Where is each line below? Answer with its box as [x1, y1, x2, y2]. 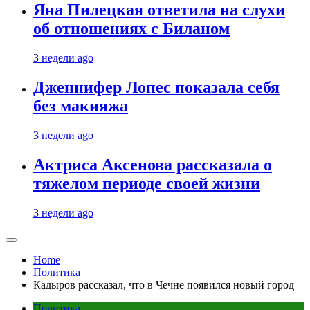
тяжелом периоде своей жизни [33, 174, 260, 193]
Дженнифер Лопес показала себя [33, 78, 280, 97]
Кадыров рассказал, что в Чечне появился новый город [33, 279, 294, 291]
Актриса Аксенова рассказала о [33, 156, 272, 174]
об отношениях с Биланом [33, 19, 230, 38]
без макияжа [33, 97, 128, 116]
